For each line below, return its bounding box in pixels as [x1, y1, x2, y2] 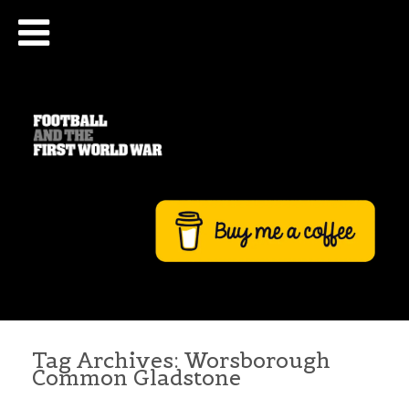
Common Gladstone [32, 364, 241, 393]
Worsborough [184, 347, 330, 375]
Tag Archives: [32, 347, 184, 375]
